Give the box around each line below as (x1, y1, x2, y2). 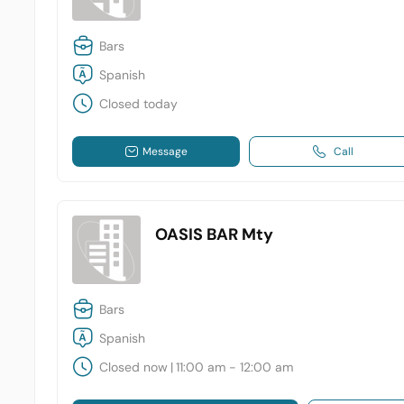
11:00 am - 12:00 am (176, 359, 294, 376)
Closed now (99, 359, 169, 376)
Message (142, 143, 188, 159)
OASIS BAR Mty (155, 223, 274, 245)
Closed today (99, 96, 179, 113)
